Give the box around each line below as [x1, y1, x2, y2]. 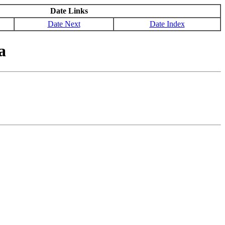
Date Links [50, 7, 88, 15]
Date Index [149, 20, 185, 28]
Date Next [47, 20, 80, 28]
